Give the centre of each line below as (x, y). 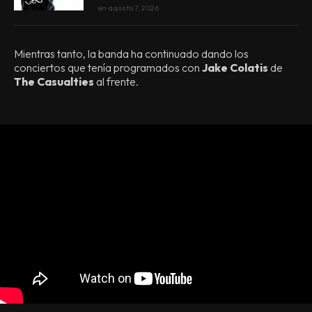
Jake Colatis (234, 68)
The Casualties (54, 81)
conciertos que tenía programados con (107, 68)
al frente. (116, 81)
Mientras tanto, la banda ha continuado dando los (131, 54)
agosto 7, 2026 (133, 8)
